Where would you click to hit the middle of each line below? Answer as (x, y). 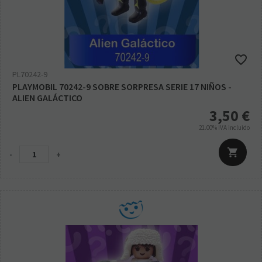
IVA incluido (234, 128)
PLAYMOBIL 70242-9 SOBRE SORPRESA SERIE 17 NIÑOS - (122, 87)
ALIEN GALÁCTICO (47, 98)
